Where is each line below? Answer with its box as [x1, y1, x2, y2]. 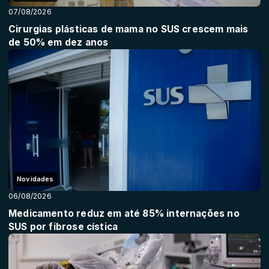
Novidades [17, 175, 54, 183]
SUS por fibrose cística [8, 221, 118, 232]
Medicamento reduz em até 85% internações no [8, 208, 240, 219]
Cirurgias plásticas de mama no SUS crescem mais [8, 23, 249, 35]
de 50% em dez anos [8, 36, 109, 48]
